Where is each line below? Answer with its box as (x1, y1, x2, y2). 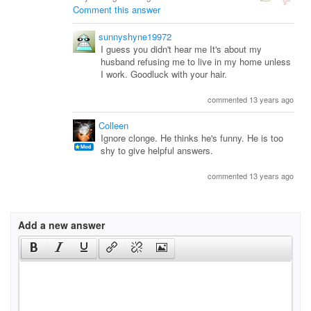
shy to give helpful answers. (101, 144, 213, 157)
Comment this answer (73, 3, 160, 16)
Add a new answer (18, 218, 105, 232)
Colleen (99, 119, 128, 132)
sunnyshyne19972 (99, 30, 171, 43)
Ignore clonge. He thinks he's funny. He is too (101, 131, 283, 144)
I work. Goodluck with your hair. (101, 67, 227, 81)
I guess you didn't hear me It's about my (101, 42, 262, 56)
